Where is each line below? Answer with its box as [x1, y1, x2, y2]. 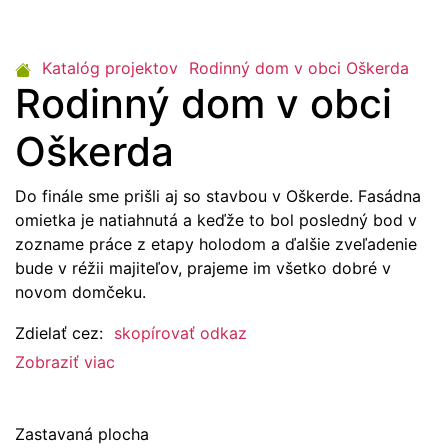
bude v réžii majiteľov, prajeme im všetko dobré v [15, 257, 391, 278]
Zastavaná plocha [15, 423, 149, 444]
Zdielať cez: [15, 323, 103, 344]
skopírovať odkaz [114, 323, 247, 344]
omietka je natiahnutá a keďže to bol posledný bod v [15, 209, 417, 230]
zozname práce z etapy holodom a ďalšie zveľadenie [15, 233, 417, 254]
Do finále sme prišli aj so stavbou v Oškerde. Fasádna [15, 185, 421, 206]
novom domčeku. [15, 281, 146, 302]
